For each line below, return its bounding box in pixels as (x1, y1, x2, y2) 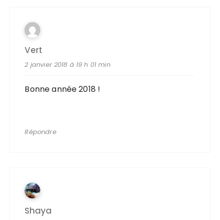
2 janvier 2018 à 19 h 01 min (25, 60, 110, 69)
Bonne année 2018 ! (25, 83, 101, 95)
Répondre (25, 127, 56, 137)
